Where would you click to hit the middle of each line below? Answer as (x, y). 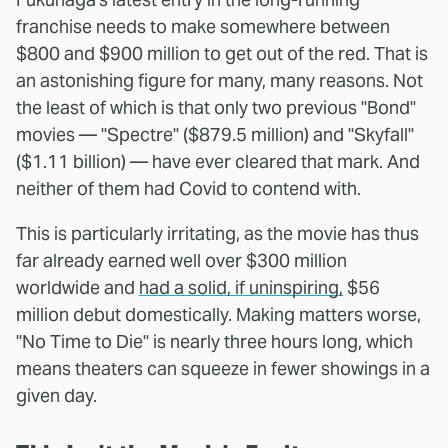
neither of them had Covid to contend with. (188, 188)
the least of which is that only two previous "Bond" (216, 107)
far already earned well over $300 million (181, 260)
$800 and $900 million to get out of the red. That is (222, 53)
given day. (56, 395)
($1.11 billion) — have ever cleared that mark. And (218, 161)
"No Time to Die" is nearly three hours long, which (214, 341)
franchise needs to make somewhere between (203, 26)
